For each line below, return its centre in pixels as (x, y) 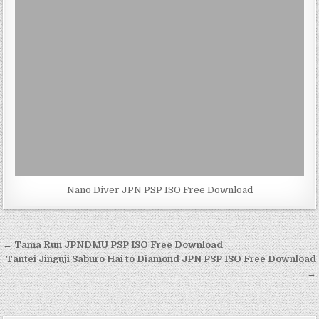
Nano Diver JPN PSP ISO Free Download (159, 190)
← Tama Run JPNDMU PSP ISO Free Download (113, 245)
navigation (52, 267)
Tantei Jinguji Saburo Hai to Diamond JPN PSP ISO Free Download (161, 259)
